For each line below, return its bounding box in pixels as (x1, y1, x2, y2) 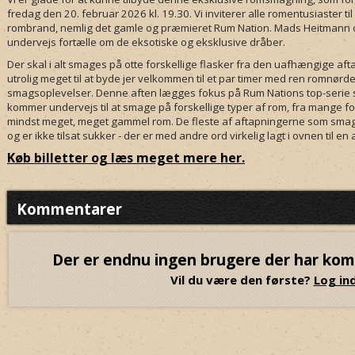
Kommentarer (17, 199, 122, 219)
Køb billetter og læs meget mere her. (7, 149, 245, 166)
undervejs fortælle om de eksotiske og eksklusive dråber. (7, 35, 285, 49)
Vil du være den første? (170, 272, 314, 288)
